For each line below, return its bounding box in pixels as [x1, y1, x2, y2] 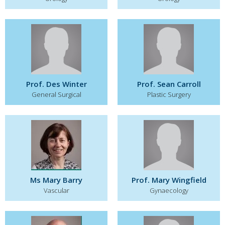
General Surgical [31, 90, 81, 99]
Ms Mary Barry [30, 175, 82, 185]
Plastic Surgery [147, 90, 191, 99]
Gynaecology [149, 186, 188, 195]
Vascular [43, 186, 69, 195]
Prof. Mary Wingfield [131, 175, 206, 185]
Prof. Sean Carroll [137, 79, 201, 89]
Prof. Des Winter [26, 79, 87, 89]
